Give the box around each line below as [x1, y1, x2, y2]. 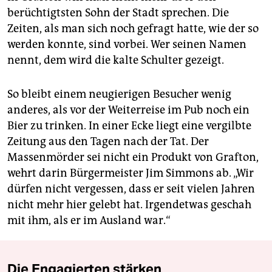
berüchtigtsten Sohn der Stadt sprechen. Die [7, 6, 229, 20]
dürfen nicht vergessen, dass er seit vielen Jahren [7, 182, 255, 196]
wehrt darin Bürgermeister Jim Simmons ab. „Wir [7, 166, 254, 180]
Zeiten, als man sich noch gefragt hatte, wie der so [7, 22, 259, 36]
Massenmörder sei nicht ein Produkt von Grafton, [7, 151, 259, 165]
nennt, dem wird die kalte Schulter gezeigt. [7, 53, 224, 67]
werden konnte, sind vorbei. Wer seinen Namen [7, 38, 246, 52]
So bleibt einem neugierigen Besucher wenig [7, 87, 231, 101]
